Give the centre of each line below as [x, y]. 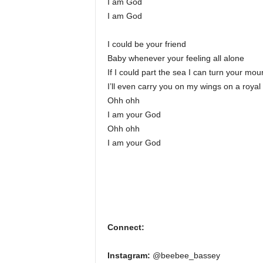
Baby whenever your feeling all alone [176, 58]
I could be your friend [146, 44]
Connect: [126, 227]
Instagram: [129, 255]
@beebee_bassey [185, 255]
